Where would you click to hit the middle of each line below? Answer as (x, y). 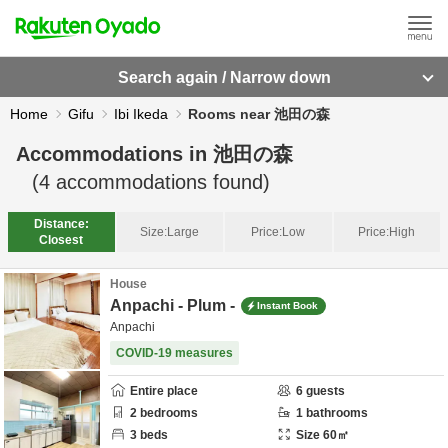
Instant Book (287, 305)
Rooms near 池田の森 (259, 114)
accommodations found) (160, 182)
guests (324, 391)
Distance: (61, 224)
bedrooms (167, 413)
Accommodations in (114, 154)
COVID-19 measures (174, 353)
